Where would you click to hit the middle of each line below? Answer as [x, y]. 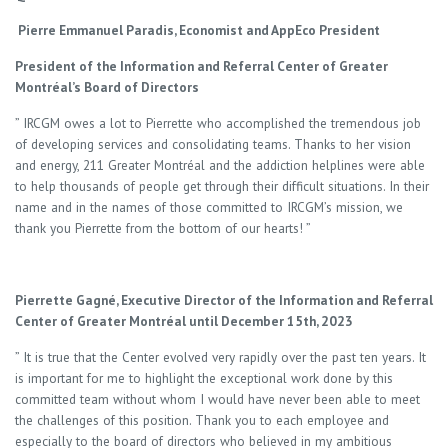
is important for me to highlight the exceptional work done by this [204, 378]
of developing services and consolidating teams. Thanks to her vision [213, 144]
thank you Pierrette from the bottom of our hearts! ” [163, 228]
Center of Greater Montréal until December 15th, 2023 [184, 321]
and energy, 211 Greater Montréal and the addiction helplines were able [220, 165]
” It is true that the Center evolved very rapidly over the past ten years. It [220, 357]
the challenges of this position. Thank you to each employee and [202, 420]
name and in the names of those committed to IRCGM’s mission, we [209, 207]
